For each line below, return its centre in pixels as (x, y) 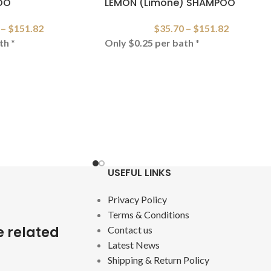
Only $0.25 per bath (149, 42)
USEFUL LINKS (139, 173)
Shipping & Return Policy (158, 260)
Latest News (133, 245)
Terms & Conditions (148, 215)
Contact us (130, 230)
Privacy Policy (137, 200)
